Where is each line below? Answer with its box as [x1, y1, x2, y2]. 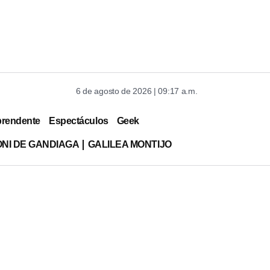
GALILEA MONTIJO [87, 139, 172, 149]
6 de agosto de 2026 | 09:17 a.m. [76, 86, 198, 96]
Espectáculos [49, 115, 108, 126]
